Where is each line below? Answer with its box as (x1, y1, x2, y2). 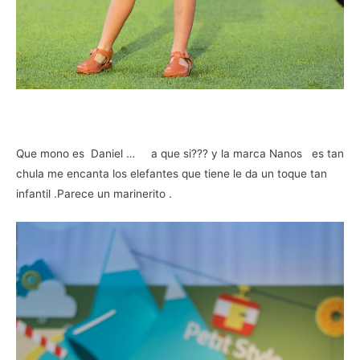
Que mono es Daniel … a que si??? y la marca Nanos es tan (16, 147, 344, 161)
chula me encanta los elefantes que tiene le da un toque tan (16, 167, 327, 181)
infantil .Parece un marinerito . (16, 187, 172, 201)
